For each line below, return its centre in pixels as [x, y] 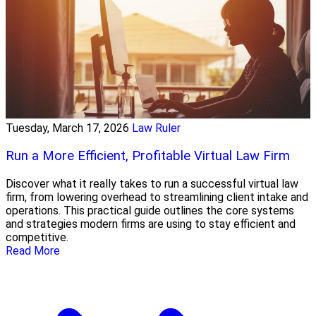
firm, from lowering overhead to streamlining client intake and [157, 197]
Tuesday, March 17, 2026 [67, 128]
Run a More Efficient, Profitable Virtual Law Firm [148, 156]
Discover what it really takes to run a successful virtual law [152, 183]
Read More [33, 250]
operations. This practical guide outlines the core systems [150, 210]
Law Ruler [156, 128]
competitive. [37, 237]
